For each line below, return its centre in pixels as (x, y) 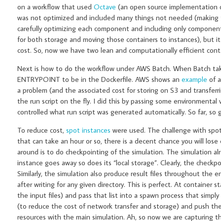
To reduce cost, (42, 130)
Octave (105, 7)
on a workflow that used (55, 7)
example (194, 79)
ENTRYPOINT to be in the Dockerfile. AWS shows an (99, 79)
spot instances (88, 130)
